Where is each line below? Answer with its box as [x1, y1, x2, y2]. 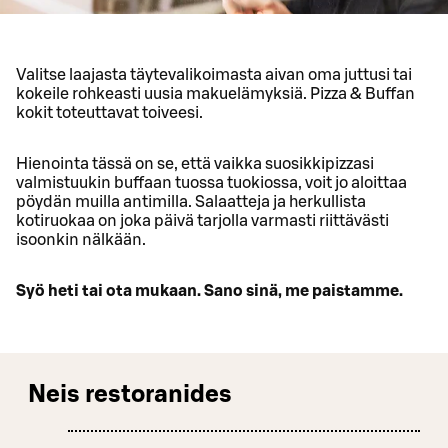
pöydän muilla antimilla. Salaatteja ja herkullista [16, 194, 366, 211]
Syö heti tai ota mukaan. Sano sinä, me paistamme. [16, 283, 403, 300]
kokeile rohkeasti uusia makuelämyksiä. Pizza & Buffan [16, 86, 415, 103]
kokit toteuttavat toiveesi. [16, 105, 203, 122]
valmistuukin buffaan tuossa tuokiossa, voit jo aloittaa [16, 175, 407, 192]
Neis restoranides [28, 383, 232, 408]
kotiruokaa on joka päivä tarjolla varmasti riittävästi [16, 213, 389, 230]
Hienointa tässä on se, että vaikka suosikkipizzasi [16, 156, 374, 173]
